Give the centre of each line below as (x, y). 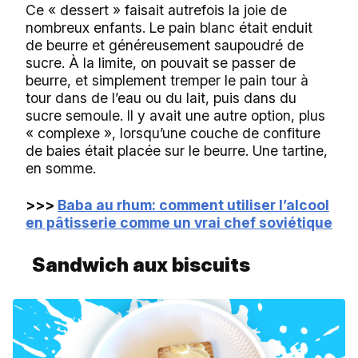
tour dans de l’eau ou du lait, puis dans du (161, 97)
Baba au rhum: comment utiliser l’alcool (193, 205)
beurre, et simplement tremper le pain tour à (167, 80)
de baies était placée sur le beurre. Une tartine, (177, 150)
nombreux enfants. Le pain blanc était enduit (169, 27)
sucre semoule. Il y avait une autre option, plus (175, 115)
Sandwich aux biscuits (141, 265)
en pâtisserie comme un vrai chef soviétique (179, 222)
